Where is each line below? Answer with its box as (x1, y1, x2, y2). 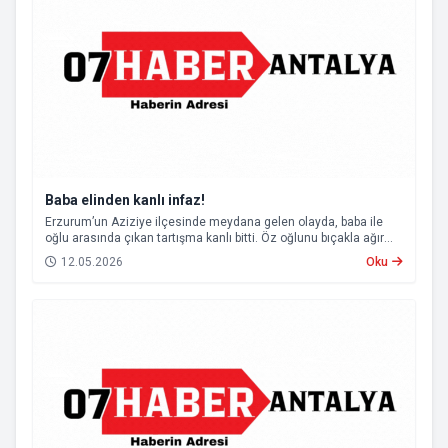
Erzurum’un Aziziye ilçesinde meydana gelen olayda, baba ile (45, 215, 383, 229)
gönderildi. (45, 263, 103, 277)
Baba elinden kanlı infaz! (45, 192, 205, 208)
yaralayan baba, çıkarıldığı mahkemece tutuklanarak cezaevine (45, 247, 393, 261)
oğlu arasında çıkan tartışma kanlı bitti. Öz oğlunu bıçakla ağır (45, 231, 384, 245)
